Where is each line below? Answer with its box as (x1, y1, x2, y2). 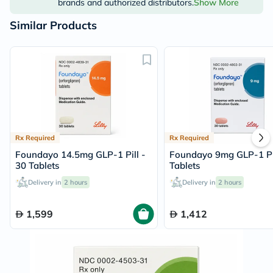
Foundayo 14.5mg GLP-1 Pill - (15, 148, 146, 160)
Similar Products (10, 18, 97, 32)
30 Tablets (15, 159, 59, 171)
